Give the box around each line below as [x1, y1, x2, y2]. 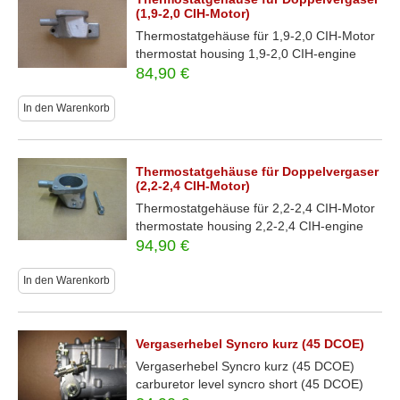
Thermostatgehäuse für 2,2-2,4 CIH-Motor [136, 201, 376, 215]
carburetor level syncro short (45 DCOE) [136, 377, 364, 391]
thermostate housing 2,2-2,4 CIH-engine [136, 219, 364, 233]
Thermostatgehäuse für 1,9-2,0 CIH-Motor [136, 29, 376, 43]
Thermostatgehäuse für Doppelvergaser [136, 164, 379, 179]
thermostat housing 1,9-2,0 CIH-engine [136, 46, 357, 61]
